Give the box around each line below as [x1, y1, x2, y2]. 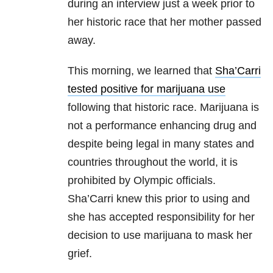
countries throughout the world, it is [68, 156, 238, 169]
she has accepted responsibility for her [68, 211, 255, 224]
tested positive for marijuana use [68, 83, 225, 96]
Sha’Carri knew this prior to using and [68, 193, 250, 205]
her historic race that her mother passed [68, 16, 261, 29]
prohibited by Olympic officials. [68, 174, 216, 187]
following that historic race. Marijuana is [68, 101, 259, 114]
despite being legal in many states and [68, 138, 254, 151]
